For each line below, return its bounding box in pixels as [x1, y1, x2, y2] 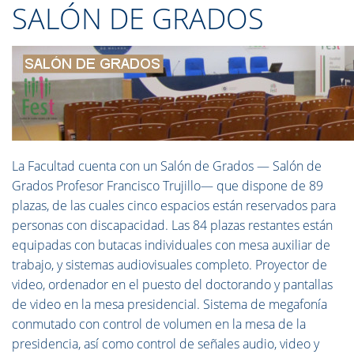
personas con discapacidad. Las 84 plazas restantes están [12, 217, 333, 234]
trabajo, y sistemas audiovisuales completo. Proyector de [12, 256, 327, 273]
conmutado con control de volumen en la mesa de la [12, 315, 306, 333]
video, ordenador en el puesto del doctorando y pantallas [12, 276, 333, 293]
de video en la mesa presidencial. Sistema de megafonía [12, 296, 327, 313]
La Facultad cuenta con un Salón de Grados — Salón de [12, 157, 322, 175]
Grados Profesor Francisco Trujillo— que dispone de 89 [12, 177, 323, 194]
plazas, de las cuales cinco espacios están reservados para [12, 197, 336, 214]
